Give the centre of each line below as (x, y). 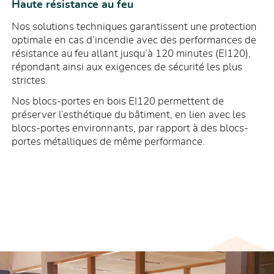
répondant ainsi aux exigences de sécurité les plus (127, 67)
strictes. (30, 81)
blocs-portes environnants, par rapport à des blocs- (130, 128)
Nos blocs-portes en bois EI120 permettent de (118, 102)
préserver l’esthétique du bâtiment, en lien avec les (129, 115)
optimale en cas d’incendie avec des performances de (134, 40)
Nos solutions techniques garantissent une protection (135, 27)
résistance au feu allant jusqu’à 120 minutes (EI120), (131, 54)
